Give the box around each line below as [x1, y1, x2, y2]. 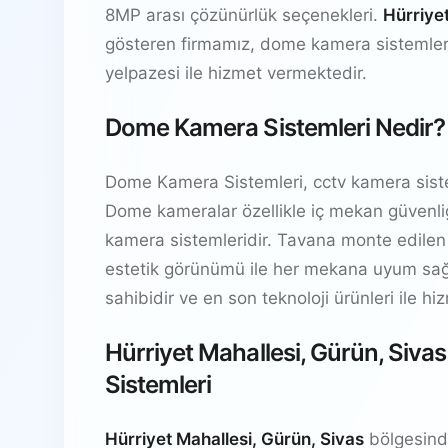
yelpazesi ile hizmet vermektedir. [105, 62, 367, 83]
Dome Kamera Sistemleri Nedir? [105, 112, 446, 142]
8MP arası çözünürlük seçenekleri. [105, 4, 383, 25]
